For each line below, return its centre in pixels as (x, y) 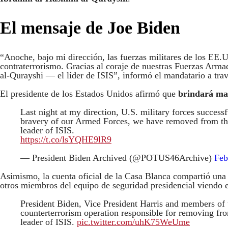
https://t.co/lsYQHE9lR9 (66, 139)
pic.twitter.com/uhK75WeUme (133, 222)
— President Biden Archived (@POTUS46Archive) (117, 158)
